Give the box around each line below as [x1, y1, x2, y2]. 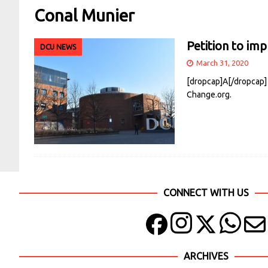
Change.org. [187, 90, 232, 100]
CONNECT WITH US [163, 187, 249, 198]
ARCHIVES [183, 251, 229, 261]
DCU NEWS [40, 43, 76, 51]
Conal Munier [34, 6, 135, 25]
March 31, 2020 [196, 59, 248, 68]
